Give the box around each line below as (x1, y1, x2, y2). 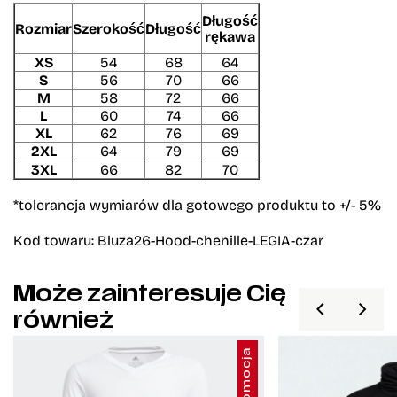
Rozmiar (15, 17, 72, 39)
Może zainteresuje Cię (13, 284, 286, 307)
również (13, 311, 113, 333)
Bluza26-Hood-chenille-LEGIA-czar (94, 229, 323, 250)
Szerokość (73, 17, 144, 39)
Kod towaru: (13, 229, 94, 250)
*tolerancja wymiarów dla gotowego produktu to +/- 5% (13, 193, 381, 214)
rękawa (205, 25, 255, 47)
